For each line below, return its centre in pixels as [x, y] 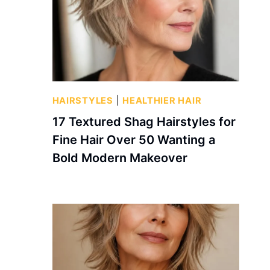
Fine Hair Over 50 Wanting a [133, 140]
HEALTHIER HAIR [162, 101]
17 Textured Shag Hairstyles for [144, 121]
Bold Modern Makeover [120, 158]
